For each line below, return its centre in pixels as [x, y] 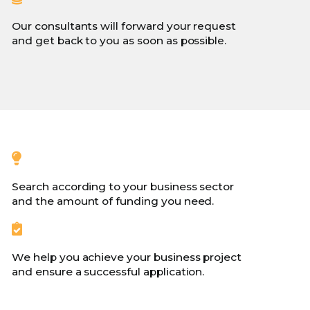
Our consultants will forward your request [124, 26]
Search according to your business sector [123, 186]
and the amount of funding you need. [113, 201]
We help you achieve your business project [127, 257]
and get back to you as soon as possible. [119, 40]
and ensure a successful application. [108, 271]
